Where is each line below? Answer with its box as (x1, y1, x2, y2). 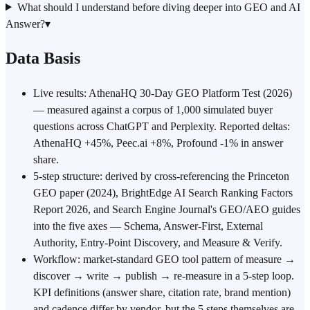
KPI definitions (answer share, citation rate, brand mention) (33, 286, 291, 299)
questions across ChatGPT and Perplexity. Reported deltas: (33, 120, 290, 133)
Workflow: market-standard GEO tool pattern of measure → (33, 253, 295, 266)
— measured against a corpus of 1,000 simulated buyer (33, 104, 273, 116)
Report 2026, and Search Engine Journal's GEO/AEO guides (33, 203, 300, 216)
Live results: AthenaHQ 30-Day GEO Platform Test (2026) (33, 87, 292, 100)
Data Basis (6, 49, 80, 68)
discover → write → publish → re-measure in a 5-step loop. (33, 270, 294, 282)
